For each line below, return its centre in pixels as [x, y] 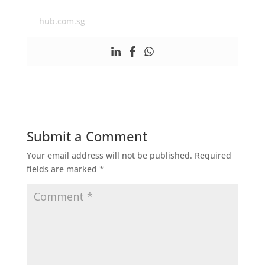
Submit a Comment [87, 136]
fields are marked [63, 169]
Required [213, 155]
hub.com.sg [62, 21]
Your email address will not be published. [109, 155]
